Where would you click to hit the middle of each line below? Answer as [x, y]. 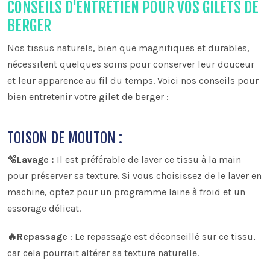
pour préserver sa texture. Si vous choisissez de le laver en [134, 175]
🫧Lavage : [31, 159]
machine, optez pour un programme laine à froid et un [126, 192]
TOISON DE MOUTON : [65, 138]
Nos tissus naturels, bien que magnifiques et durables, [128, 48]
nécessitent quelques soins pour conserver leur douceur [131, 64]
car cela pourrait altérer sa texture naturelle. [103, 253]
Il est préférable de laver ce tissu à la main [148, 159]
